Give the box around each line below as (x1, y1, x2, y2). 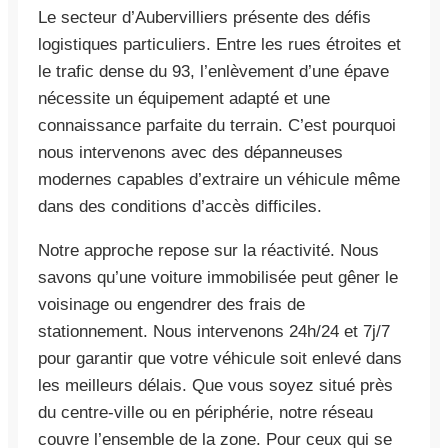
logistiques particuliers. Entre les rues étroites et (38, 34, 401, 54)
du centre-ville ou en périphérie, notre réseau (38, 402, 373, 422)
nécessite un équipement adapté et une (38, 88, 330, 108)
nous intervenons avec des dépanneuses (38, 142, 343, 162)
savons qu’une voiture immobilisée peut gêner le (38, 267, 398, 287)
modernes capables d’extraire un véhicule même (38, 169, 400, 189)
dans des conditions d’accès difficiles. (38, 196, 322, 216)
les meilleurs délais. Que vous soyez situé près (38, 375, 393, 395)
